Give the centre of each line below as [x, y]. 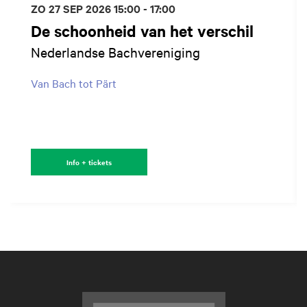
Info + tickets [89, 162]
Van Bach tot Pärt [74, 83]
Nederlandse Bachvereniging [115, 52]
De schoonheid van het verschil [142, 31]
